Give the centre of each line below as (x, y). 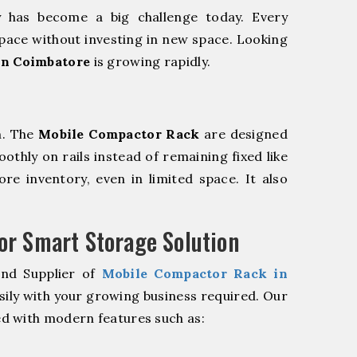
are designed (243, 133)
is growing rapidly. (151, 61)
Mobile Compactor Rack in (195, 273)
